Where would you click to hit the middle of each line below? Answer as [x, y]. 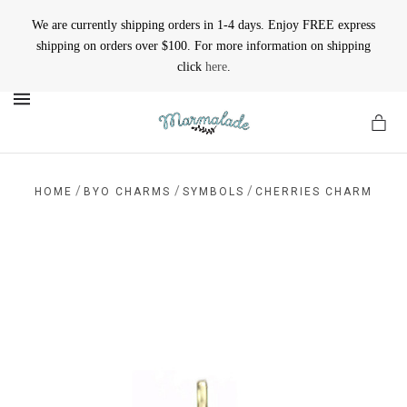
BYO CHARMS [128, 192]
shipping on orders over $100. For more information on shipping [203, 46]
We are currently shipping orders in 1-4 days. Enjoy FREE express [203, 25]
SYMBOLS [213, 192]
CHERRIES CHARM [313, 192]
